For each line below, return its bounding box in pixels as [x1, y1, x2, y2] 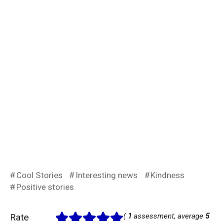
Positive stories [16, 182, 74, 192]
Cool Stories [16, 170, 63, 181]
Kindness [150, 170, 185, 181]
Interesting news [75, 170, 138, 181]
